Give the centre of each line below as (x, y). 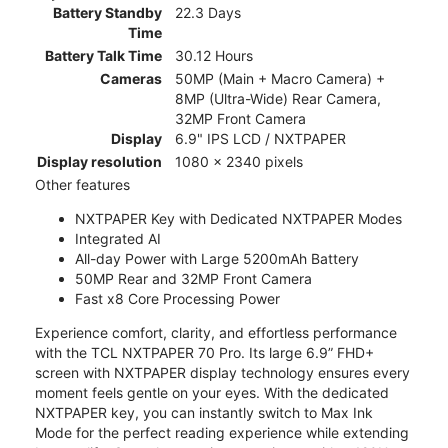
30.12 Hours (214, 56)
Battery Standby (107, 13)
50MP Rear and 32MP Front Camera (193, 279)
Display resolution (99, 162)
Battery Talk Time (103, 56)
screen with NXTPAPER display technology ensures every (222, 373)
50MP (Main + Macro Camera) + (280, 79)
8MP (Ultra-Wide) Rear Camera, (278, 99)
